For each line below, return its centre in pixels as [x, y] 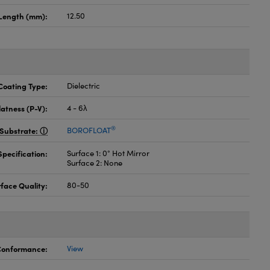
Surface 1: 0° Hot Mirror [108, 153]
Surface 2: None [95, 163]
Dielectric [84, 86]
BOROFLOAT [89, 130]
